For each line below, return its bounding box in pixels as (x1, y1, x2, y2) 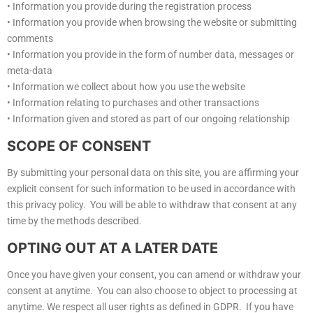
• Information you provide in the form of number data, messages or (7, 49, 294, 61)
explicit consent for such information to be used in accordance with (7, 183, 296, 195)
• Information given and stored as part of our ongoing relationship (7, 113, 290, 125)
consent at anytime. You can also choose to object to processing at (7, 285, 298, 297)
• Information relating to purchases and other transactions (7, 97, 259, 109)
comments (7, 33, 53, 45)
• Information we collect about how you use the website (7, 81, 245, 93)
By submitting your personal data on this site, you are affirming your (7, 167, 299, 179)
